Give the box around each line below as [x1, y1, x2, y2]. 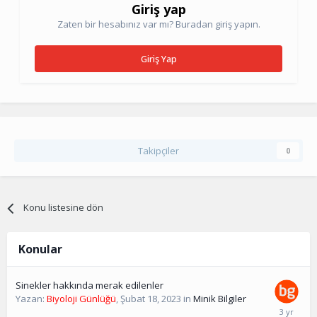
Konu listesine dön [23, 201, 104, 214]
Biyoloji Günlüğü [47, 292, 116, 306]
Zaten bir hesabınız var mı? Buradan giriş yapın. [57, 18, 260, 31]
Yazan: [16, 292, 47, 306]
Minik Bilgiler [193, 292, 246, 306]
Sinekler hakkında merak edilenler [16, 279, 163, 292]
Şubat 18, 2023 [120, 292, 181, 306]
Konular [18, 241, 62, 258]
